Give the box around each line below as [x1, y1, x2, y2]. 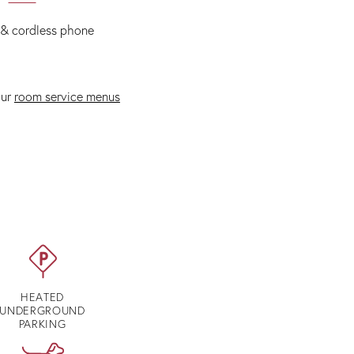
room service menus [13, 88, 120, 104]
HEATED [20, 290, 65, 304]
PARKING [18, 317, 66, 331]
